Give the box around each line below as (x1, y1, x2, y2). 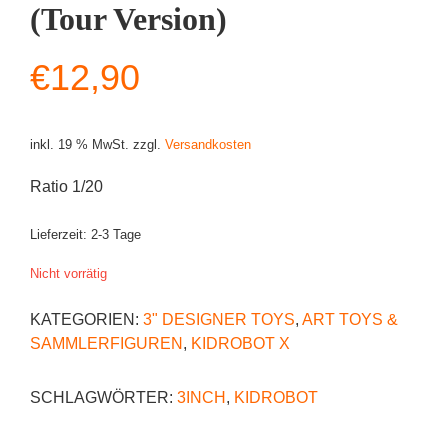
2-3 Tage (91, 227, 141, 243)
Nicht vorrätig (30, 265, 107, 281)
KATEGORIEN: (30, 310, 143, 328)
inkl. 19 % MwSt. (30, 136, 129, 152)
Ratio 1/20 (30, 178, 103, 196)
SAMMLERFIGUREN (30, 334, 183, 352)
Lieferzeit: (30, 227, 91, 243)
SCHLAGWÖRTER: (30, 388, 177, 406)
